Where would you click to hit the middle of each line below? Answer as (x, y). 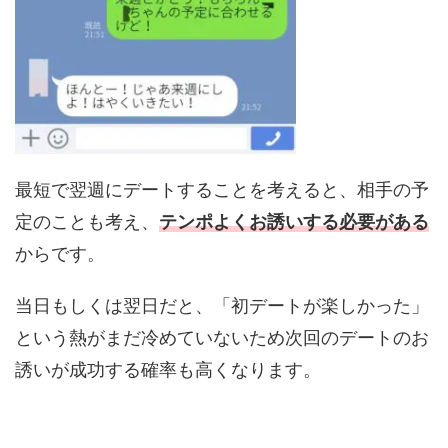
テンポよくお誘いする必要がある (294, 222)
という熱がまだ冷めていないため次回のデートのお (222, 338)
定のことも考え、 (87, 222)
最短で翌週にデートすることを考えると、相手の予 (222, 190)
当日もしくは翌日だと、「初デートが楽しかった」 (222, 306)
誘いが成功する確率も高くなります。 (168, 370)
